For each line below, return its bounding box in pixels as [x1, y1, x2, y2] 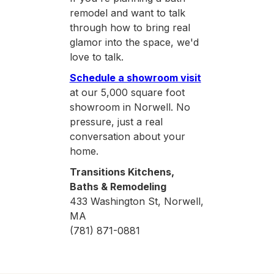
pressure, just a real [69, 116, 163, 128]
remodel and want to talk [69, 7, 185, 20]
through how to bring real [69, 21, 190, 34]
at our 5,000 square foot [69, 86, 185, 99]
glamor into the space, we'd [69, 36, 199, 49]
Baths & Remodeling [69, 180, 166, 193]
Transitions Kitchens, [69, 166, 174, 179]
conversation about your [69, 130, 185, 143]
